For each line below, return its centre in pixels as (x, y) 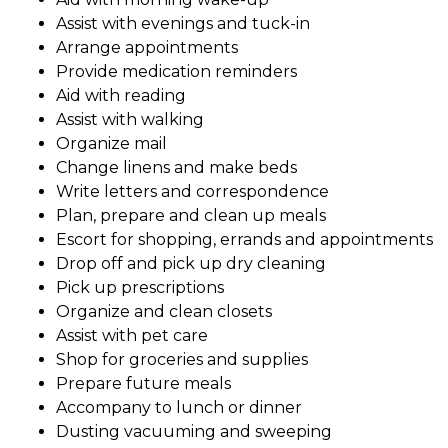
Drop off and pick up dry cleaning (191, 264)
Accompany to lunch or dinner (179, 408)
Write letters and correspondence (192, 192)
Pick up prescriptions (140, 288)
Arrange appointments (147, 48)
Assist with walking (130, 120)
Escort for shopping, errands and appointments (244, 240)
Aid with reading (121, 96)
